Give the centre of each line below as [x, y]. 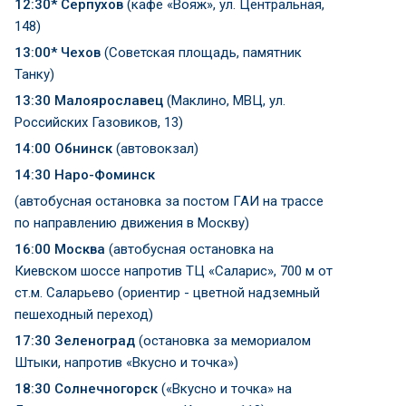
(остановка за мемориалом [225, 341]
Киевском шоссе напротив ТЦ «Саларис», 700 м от [174, 271]
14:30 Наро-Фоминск [85, 175]
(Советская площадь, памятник [203, 53]
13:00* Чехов [59, 53]
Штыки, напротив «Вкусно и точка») [126, 362]
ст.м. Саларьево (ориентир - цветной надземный [167, 293]
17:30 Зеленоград [77, 341]
